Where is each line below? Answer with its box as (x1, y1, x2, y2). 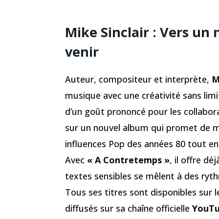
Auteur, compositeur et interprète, (65, 73, 212, 85)
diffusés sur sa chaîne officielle (65, 202, 192, 214)
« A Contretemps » (87, 153, 170, 166)
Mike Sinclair (65, 22, 149, 41)
